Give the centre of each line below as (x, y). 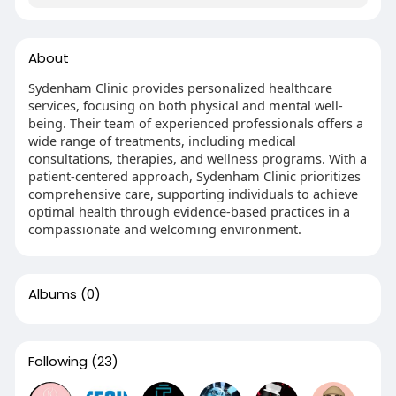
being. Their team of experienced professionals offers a (195, 123)
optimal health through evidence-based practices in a (189, 211)
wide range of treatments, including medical (162, 141)
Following (57, 361)
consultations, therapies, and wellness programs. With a (197, 158)
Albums (52, 294)
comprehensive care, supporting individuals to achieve (193, 194)
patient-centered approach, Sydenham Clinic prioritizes (194, 176)
